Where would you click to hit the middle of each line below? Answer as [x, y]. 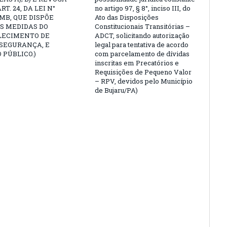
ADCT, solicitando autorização [142, 35]
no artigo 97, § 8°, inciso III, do [143, 8]
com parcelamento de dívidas [142, 53]
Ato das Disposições [127, 17]
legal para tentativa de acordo [142, 44]
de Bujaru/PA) [116, 90]
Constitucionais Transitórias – [142, 26]
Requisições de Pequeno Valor [143, 72]
